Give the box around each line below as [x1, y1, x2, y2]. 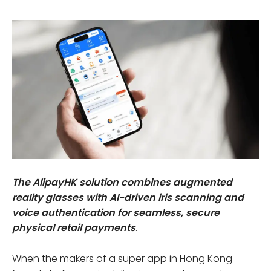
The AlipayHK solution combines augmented [12, 175, 232, 189]
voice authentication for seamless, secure [12, 205, 220, 220]
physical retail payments [12, 220, 135, 235]
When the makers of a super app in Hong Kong [12, 251, 232, 266]
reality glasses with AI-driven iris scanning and [12, 190, 244, 204]
